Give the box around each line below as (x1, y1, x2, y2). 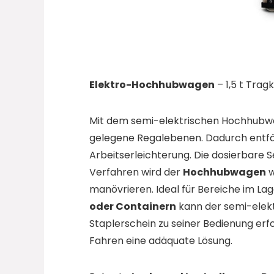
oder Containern (89, 199, 176, 214)
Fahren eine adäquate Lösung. (89, 234, 232, 248)
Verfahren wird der (89, 165, 183, 180)
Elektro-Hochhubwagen (89, 78, 215, 92)
